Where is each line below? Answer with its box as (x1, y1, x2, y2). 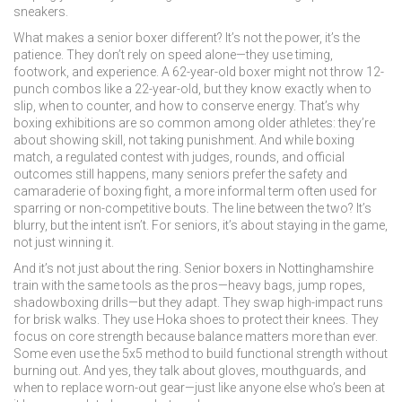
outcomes (13, 167, 73, 181)
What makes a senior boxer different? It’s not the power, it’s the (13, 31, 360, 45)
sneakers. (13, 4, 68, 19)
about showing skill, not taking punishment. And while (13, 133, 316, 147)
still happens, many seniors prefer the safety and (73, 167, 347, 181)
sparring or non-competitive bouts (13, 201, 206, 215)
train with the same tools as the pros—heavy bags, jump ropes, (13, 278, 365, 293)
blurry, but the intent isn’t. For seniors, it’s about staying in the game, (13, 218, 388, 232)
